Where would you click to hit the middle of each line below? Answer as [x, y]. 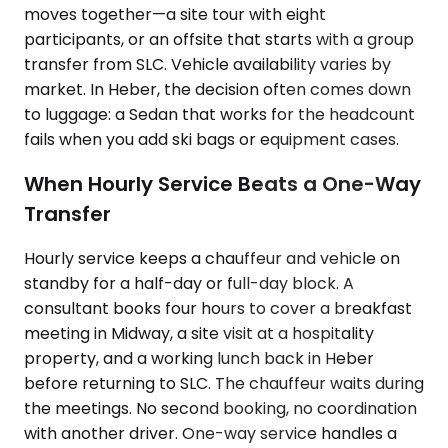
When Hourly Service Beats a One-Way [222, 183]
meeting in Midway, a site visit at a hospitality [199, 333]
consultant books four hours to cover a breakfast [218, 308]
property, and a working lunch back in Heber [199, 358]
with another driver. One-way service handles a [210, 433]
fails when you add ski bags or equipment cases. [211, 140]
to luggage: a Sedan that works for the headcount [219, 115]
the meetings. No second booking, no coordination [220, 408]
